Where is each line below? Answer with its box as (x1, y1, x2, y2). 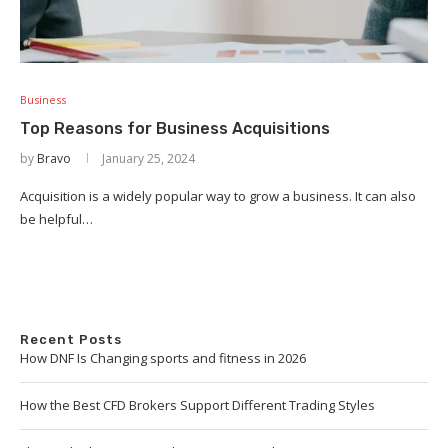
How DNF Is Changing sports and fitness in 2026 (20, 349, 306, 367)
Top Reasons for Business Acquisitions (20, 119, 330, 138)
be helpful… (20, 210, 93, 228)
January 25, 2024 (102, 150, 195, 167)
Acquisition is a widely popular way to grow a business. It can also (20, 187, 416, 205)
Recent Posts (20, 332, 122, 347)
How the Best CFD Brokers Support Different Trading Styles (20, 396, 375, 414)
